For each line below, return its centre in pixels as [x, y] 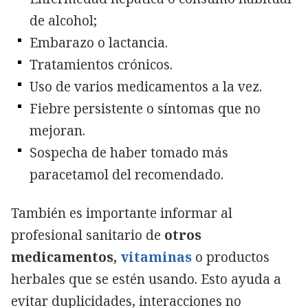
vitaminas [156, 257]
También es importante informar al [122, 213]
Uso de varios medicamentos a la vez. [146, 86]
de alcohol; [63, 20]
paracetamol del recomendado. [126, 174]
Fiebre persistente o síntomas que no [145, 108]
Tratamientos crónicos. [101, 64]
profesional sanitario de [86, 235]
